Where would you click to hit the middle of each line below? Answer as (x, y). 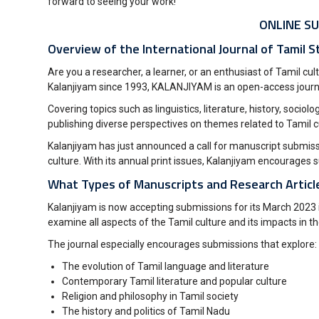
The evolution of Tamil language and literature (166, 266)
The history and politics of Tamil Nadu (146, 311)
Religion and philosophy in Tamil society (150, 296)
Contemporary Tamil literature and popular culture (174, 281)
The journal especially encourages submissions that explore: (182, 244)
